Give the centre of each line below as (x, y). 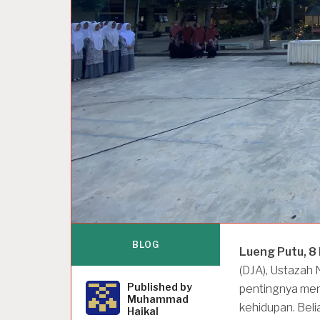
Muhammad (158, 299)
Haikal (143, 311)
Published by (160, 286)
